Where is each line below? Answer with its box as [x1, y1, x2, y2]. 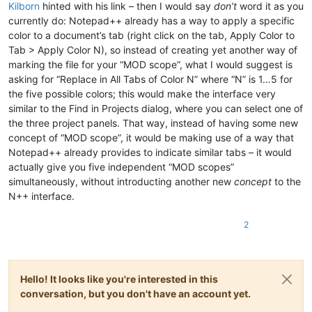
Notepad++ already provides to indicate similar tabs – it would [8, 146, 292, 158]
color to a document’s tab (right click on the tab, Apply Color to [8, 29, 295, 41]
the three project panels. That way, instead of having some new [8, 116, 298, 129]
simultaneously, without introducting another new [8, 175, 234, 187]
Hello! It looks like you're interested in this [20, 272, 218, 285]
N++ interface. [8, 189, 75, 202]
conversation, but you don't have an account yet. [20, 287, 251, 299]
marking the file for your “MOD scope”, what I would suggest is [8, 58, 292, 70]
